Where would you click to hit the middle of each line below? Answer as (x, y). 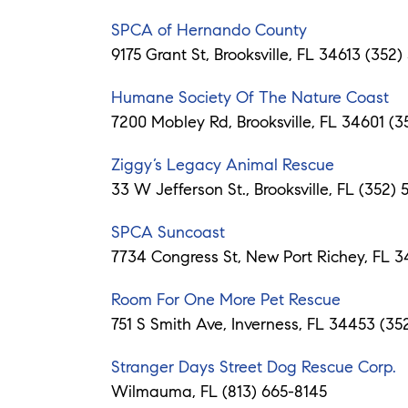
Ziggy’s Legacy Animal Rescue (225, 164)
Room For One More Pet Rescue (226, 299)
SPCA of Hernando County (209, 30)
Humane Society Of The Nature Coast (250, 97)
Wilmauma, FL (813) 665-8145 (219, 391)
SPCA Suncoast (168, 232)
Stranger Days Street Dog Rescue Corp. (254, 367)
